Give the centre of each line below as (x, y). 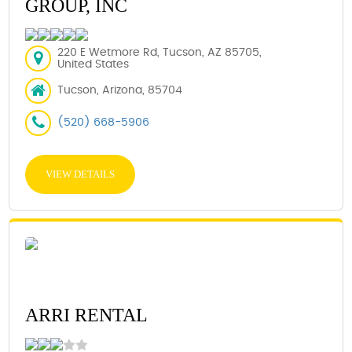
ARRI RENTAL (87, 315)
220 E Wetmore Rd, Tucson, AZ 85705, (160, 52)
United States (93, 64)
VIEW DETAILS (81, 174)
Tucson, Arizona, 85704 (120, 90)
